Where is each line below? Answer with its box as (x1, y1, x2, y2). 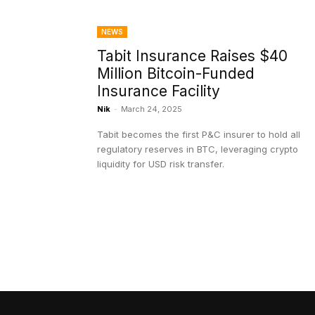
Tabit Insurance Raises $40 (97, 47, 288, 65)
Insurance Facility (97, 82, 220, 101)
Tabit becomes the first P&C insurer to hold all (97, 129, 300, 141)
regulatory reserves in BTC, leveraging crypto (97, 143, 298, 155)
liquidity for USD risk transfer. (97, 158, 224, 170)
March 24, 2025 (121, 104, 182, 115)
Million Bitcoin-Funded (97, 65, 255, 83)
